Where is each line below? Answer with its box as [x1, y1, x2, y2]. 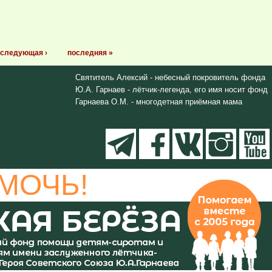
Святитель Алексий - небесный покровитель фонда [75, 73, 265, 82]
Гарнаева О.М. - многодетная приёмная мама [75, 97, 242, 106]
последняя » [67, 49, 113, 57]
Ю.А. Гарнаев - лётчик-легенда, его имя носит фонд [75, 85, 268, 94]
